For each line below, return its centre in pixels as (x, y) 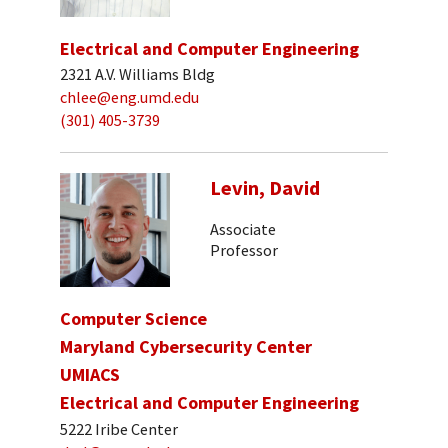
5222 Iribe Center (119, 428)
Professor (244, 249)
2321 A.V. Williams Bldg (137, 74)
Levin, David (265, 188)
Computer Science (133, 319)
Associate (243, 228)
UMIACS (90, 375)
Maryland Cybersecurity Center (186, 347)
